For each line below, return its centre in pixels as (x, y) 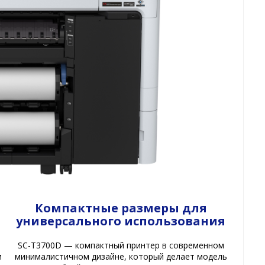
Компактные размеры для (121, 208)
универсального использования (121, 221)
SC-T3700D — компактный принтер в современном (121, 245)
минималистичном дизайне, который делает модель (121, 257)
